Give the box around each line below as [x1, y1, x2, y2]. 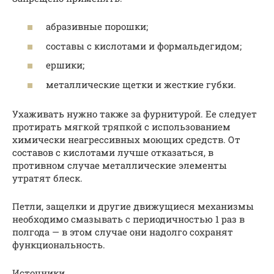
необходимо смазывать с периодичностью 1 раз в [12, 212, 245, 225]
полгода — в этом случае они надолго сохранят [12, 225, 233, 238]
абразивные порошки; [46, 20, 148, 33]
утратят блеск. [12, 171, 83, 184]
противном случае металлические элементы [12, 158, 227, 171]
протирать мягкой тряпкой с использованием [12, 120, 231, 133]
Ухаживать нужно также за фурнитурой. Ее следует [12, 107, 257, 120]
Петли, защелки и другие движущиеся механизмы [12, 199, 254, 212]
